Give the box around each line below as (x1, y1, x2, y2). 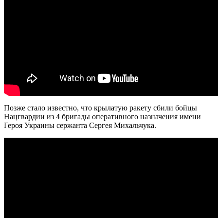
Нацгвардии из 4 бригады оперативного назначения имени (4, 112, 201, 121)
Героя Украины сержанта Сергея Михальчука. (4, 121, 156, 129)
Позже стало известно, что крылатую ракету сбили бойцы (4, 103, 197, 112)
